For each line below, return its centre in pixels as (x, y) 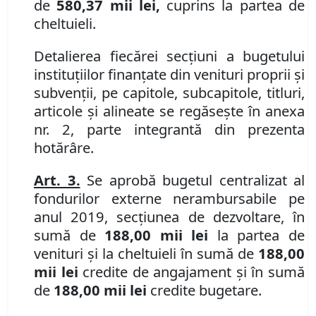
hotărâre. (64, 148)
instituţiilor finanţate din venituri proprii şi (169, 74)
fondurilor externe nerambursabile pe (169, 199)
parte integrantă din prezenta (189, 129)
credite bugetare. (204, 290)
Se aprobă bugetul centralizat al (192, 180)
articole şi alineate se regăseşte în (150, 111)
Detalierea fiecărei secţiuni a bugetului (169, 56)
